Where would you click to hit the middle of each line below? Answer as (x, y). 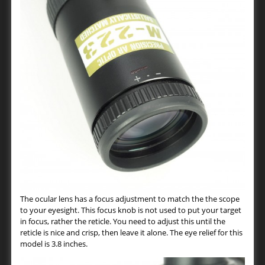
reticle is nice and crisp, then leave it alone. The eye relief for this (131, 233)
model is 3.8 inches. (54, 244)
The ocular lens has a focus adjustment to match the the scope (130, 199)
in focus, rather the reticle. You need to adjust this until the (123, 222)
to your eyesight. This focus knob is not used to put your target (131, 210)
